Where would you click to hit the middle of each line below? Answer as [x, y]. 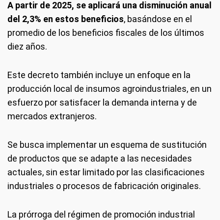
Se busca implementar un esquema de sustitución [107, 145]
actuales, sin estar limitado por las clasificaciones [106, 172]
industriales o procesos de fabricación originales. [104, 186]
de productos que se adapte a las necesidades [100, 158]
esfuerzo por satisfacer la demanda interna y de [102, 102]
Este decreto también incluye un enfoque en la [99, 75]
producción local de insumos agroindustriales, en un [110, 89]
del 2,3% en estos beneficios [66, 19]
